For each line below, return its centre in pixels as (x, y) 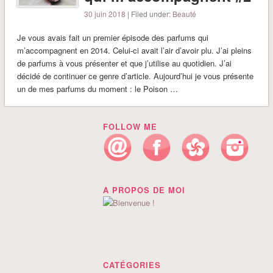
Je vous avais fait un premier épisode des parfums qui (112, 37)
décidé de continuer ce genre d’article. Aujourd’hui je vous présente (135, 76)
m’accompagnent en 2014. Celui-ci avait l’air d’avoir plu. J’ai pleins (134, 50)
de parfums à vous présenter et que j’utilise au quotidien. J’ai (124, 63)
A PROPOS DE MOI (144, 190)
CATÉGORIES (132, 264)
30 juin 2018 (105, 13)
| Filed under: (149, 13)
